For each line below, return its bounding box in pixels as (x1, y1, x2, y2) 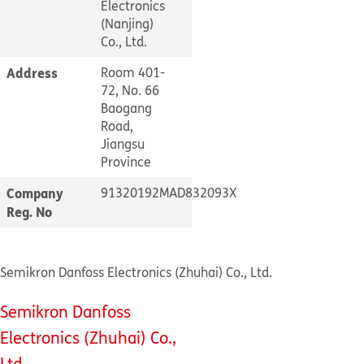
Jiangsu (101, 135, 145, 153)
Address (6, 63, 58, 82)
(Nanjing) (101, 15, 154, 32)
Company (6, 184, 63, 202)
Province (101, 153, 151, 171)
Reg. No (6, 202, 52, 221)
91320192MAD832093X (101, 184, 236, 201)
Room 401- (101, 63, 165, 81)
